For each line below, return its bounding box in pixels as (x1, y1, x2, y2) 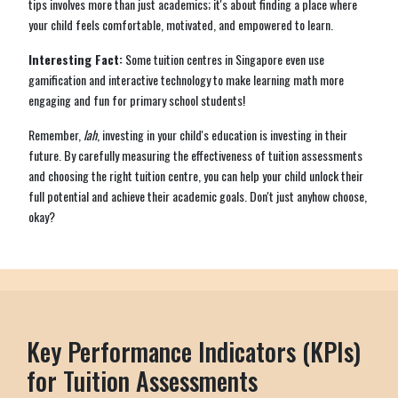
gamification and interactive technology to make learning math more (28, 69, 344, 89)
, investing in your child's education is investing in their (97, 124, 347, 144)
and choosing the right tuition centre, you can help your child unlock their (28, 165, 363, 185)
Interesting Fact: (28, 49, 123, 68)
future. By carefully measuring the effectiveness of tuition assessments (28, 145, 362, 164)
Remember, (28, 124, 84, 144)
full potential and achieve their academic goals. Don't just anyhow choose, (28, 186, 367, 205)
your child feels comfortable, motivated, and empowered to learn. (28, 14, 333, 34)
